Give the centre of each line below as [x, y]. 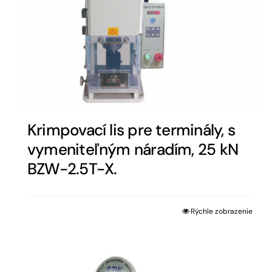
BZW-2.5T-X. [72, 169]
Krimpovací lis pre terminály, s [131, 130]
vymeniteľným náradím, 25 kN [133, 150]
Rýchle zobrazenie [222, 212]
